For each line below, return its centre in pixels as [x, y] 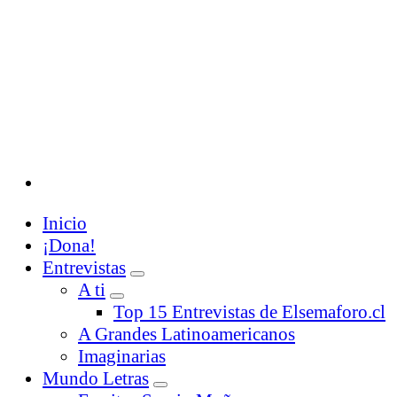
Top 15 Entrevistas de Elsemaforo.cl [249, 312]
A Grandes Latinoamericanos [187, 335]
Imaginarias [122, 357]
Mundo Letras [96, 379]
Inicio [65, 224]
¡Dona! [69, 246]
